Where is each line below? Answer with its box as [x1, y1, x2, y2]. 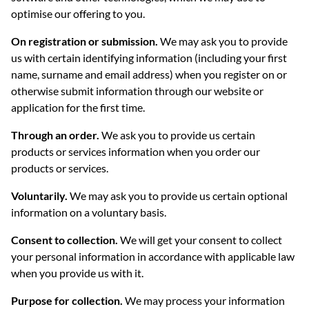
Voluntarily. [11, 189, 68, 202]
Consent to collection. [11, 233, 118, 246]
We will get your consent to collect [118, 233, 282, 246]
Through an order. [11, 128, 99, 141]
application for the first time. [11, 101, 145, 114]
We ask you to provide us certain [99, 128, 255, 141]
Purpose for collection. [11, 294, 123, 307]
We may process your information [123, 294, 285, 307]
